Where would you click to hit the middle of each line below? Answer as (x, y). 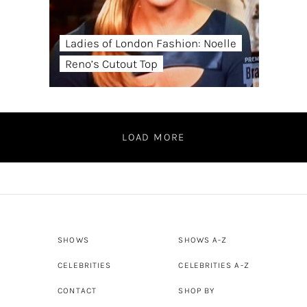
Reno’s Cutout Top (111, 64)
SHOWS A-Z (203, 240)
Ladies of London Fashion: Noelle (150, 43)
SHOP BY (197, 291)
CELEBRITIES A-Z (214, 265)
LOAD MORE (153, 137)
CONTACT (77, 291)
